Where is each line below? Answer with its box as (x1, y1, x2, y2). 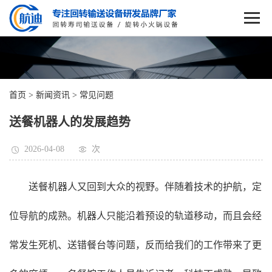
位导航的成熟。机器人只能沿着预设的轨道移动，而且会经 (9, 211, 262, 221)
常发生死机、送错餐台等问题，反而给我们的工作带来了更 (9, 240, 262, 250)
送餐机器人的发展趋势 (9, 115, 131, 129)
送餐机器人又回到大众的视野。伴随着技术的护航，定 (29, 182, 262, 192)
